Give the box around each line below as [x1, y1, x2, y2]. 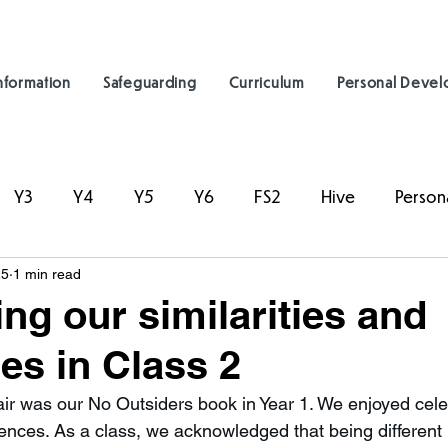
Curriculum [228, 72, 305, 91]
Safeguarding [103, 72, 197, 91]
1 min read [13, 265, 81, 282]
